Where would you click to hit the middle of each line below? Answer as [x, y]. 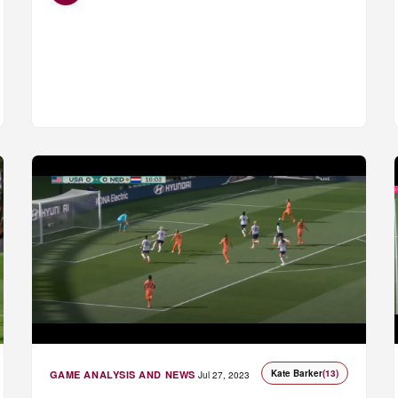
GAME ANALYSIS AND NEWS [122, 375]
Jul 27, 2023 [223, 375]
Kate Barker [297, 374]
